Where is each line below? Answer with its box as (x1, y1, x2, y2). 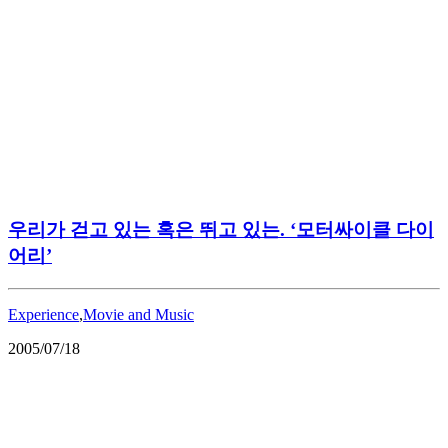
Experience (8, 305, 79, 323)
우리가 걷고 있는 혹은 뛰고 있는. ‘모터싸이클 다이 (8, 218, 434, 240)
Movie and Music (83, 305, 194, 323)
